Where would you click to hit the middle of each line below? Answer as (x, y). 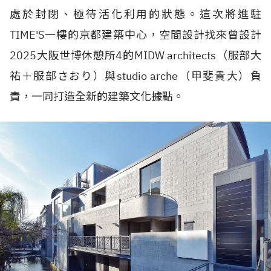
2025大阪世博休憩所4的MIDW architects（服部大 (135, 55)
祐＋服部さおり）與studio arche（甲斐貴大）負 (135, 76)
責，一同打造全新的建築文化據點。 (97, 96)
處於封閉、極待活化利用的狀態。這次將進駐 (135, 14)
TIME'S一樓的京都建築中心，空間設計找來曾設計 (135, 34)
